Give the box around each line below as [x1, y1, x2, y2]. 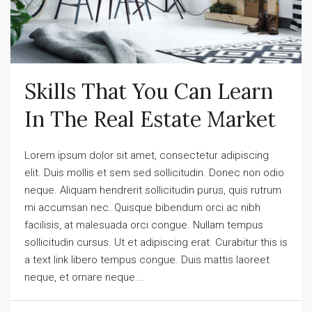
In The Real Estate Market [24, 105, 276, 132]
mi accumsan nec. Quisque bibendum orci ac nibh [24, 201, 260, 214]
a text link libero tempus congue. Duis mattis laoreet [24, 253, 270, 266]
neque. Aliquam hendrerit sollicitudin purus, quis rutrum [24, 183, 281, 196]
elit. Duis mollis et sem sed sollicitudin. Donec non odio [24, 166, 284, 179]
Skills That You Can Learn [24, 77, 273, 104]
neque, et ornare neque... [24, 270, 143, 283]
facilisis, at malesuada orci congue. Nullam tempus [24, 218, 263, 231]
